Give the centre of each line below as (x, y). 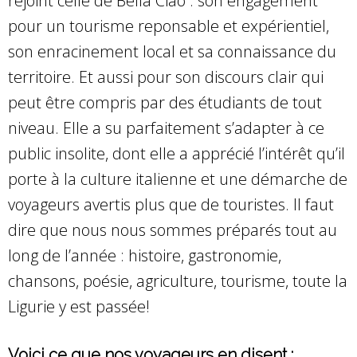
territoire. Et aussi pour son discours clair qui (166, 76)
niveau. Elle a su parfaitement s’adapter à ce (166, 127)
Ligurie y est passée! (79, 306)
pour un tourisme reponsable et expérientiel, (169, 25)
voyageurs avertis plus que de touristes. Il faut (171, 204)
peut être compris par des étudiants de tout (165, 102)
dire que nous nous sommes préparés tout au (173, 229)
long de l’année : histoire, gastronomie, (145, 255)
